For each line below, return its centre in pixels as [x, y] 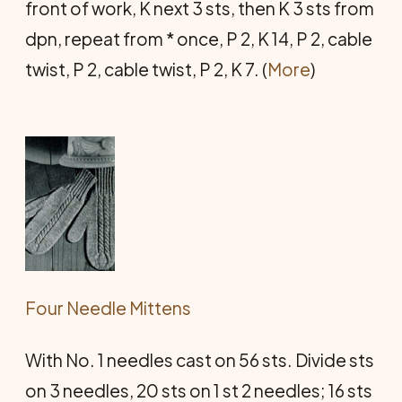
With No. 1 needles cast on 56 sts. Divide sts [200, 359]
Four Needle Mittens [108, 307]
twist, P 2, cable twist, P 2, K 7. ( [146, 69]
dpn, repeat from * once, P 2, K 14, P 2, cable [199, 38]
